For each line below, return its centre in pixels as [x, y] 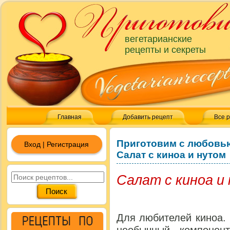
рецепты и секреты [165, 50]
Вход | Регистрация [57, 144]
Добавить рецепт [148, 117]
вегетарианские [158, 39]
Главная [70, 117]
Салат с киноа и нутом [171, 155]
